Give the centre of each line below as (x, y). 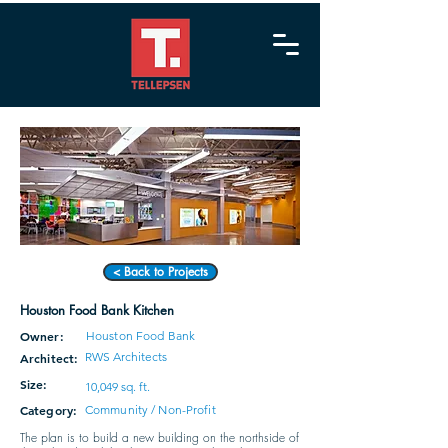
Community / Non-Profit (150, 409)
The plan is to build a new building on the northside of (159, 437)
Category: (49, 410)
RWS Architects (126, 356)
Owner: (42, 336)
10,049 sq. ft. (117, 386)
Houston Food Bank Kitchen (97, 310)
